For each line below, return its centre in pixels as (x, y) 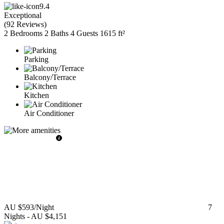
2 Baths (56, 33)
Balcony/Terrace (50, 77)
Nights (14, 216)
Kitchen (36, 95)
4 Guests (84, 33)
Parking (36, 59)
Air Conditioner (49, 113)
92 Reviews (25, 24)
